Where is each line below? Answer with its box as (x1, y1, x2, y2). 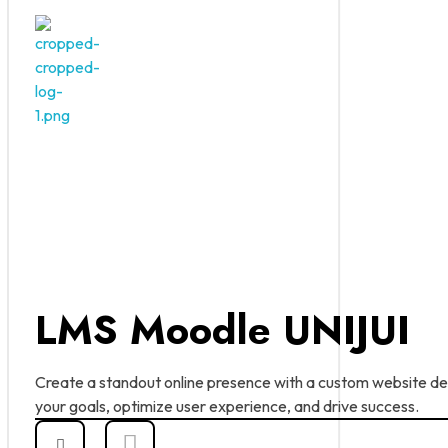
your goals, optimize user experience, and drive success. (35, 396, 419, 416)
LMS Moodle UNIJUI (35, 301, 410, 359)
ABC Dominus (51, 125, 75, 152)
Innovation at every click (38, 128, 52, 143)
